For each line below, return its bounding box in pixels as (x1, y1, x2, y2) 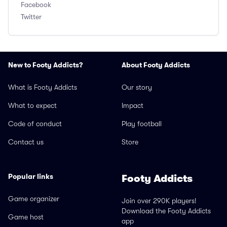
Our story (122, 83, 152, 91)
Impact (122, 101, 143, 109)
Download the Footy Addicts (122, 207, 211, 215)
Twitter (21, 13, 42, 21)
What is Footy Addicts (8, 83, 77, 91)
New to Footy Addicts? (8, 60, 83, 70)
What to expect (8, 101, 57, 109)
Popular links (8, 171, 53, 181)
